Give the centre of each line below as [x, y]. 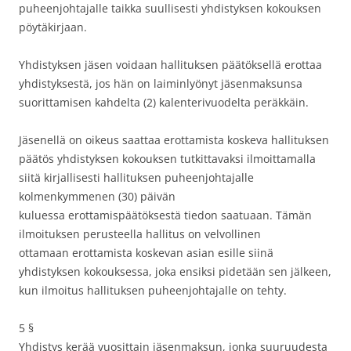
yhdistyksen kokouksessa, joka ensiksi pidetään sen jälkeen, [175, 271]
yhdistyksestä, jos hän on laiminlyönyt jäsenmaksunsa [161, 83]
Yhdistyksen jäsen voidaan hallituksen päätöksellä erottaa [170, 65]
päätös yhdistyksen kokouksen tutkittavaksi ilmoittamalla [167, 159]
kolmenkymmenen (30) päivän [97, 196]
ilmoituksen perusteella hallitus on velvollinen [140, 234]
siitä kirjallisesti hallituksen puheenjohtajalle [136, 177]
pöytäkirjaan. [53, 27]
